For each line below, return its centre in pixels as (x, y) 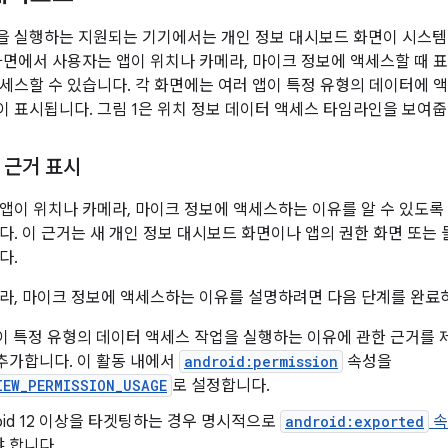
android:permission (261, 361)
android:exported (354, 421)
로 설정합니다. (221, 386)
